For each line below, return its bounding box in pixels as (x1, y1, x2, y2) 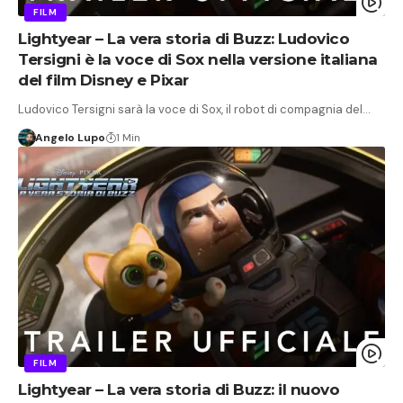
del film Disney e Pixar (18, 71, 189, 90)
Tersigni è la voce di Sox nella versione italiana (18, 50, 378, 69)
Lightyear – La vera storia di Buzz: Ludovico (18, 30, 349, 49)
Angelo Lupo (34, 130, 105, 146)
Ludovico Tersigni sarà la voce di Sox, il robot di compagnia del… (18, 102, 371, 118)
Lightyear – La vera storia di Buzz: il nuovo (18, 381, 339, 399)
